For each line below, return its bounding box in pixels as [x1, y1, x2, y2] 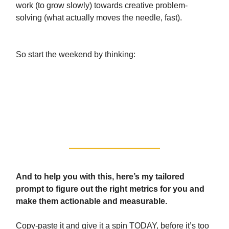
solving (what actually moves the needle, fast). [16, 13, 182, 22]
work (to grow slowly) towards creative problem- [16, 1, 188, 10]
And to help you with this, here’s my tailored [16, 172, 185, 181]
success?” [16, 114, 71, 128]
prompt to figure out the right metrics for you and [16, 185, 204, 194]
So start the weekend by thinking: [16, 50, 135, 59]
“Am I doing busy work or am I [16, 77, 178, 91]
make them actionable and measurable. [16, 197, 167, 206]
